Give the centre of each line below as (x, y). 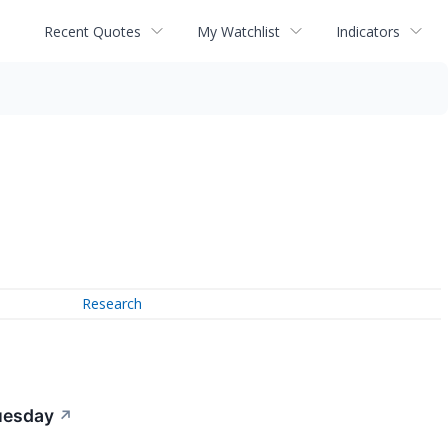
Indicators (368, 31)
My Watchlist (238, 31)
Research (112, 304)
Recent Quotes (92, 31)
